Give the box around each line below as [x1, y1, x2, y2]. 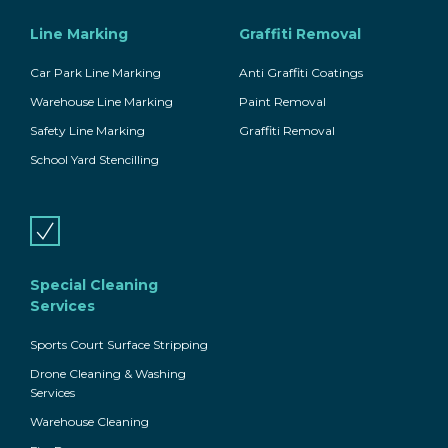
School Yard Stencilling [30, 152, 159, 168]
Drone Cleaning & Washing [30, 366, 186, 382]
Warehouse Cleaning [30, 414, 149, 430]
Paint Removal [239, 94, 326, 110]
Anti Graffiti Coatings [239, 65, 363, 81]
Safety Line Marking [30, 123, 145, 139]
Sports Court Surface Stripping [30, 337, 208, 353]
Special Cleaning [30, 276, 158, 295]
